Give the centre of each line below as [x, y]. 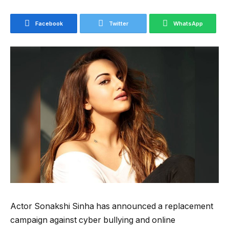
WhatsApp [188, 23]
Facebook [49, 23]
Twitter [119, 23]
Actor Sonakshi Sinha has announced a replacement [112, 206]
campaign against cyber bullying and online [93, 220]
